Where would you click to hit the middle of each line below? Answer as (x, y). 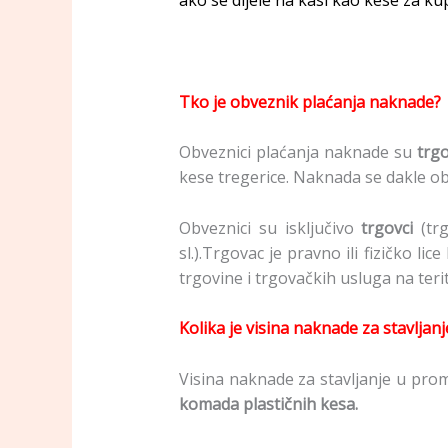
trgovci (391, 227)
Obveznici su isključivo (270, 227)
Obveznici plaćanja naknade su (298, 152)
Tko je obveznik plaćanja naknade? (309, 101)
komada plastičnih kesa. (268, 404)
